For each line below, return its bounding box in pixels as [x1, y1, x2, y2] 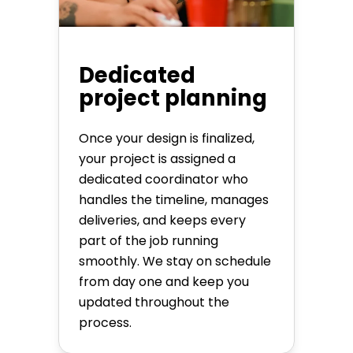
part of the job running [79, 232, 218, 251]
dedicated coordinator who [79, 170, 248, 189]
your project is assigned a [79, 150, 236, 169]
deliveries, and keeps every [79, 211, 246, 230]
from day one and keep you [79, 273, 249, 292]
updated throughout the [79, 293, 229, 312]
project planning [79, 83, 267, 114]
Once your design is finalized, [79, 129, 255, 148]
